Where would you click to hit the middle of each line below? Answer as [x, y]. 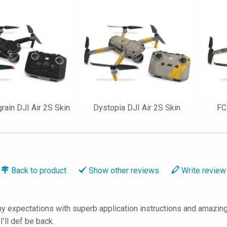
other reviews [135, 170]
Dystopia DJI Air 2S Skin [137, 107]
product [53, 170]
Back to [25, 170]
